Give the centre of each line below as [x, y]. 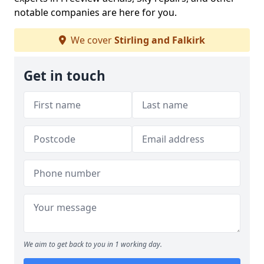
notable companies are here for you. [95, 12]
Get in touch [65, 76]
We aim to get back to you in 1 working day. [93, 244]
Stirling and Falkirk [160, 40]
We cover [91, 40]
